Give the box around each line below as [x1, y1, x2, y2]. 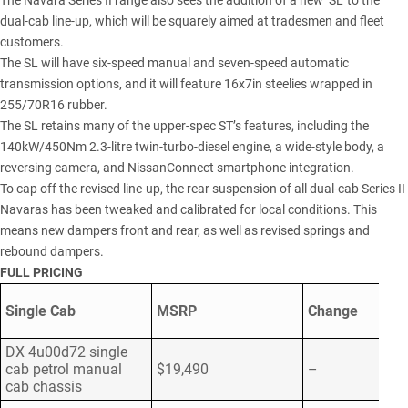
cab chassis [5, 378, 82, 396]
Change [308, 302, 358, 321]
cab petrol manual [5, 361, 122, 379]
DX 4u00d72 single [5, 343, 127, 362]
